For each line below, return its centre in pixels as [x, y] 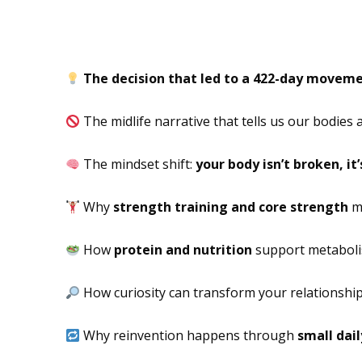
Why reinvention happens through [188, 335]
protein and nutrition [183, 250]
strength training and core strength [230, 207]
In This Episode [185, 35]
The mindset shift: [137, 164]
